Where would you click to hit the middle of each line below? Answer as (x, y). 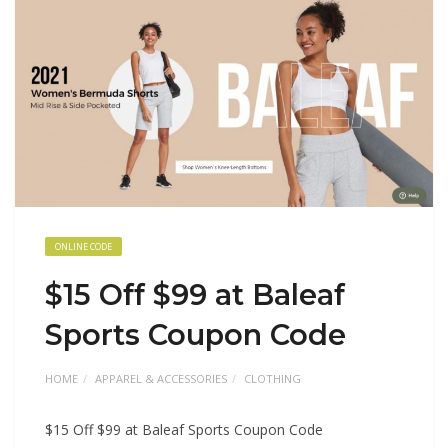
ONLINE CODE (83, 246)
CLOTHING (272, 378)
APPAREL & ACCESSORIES (161, 378)
